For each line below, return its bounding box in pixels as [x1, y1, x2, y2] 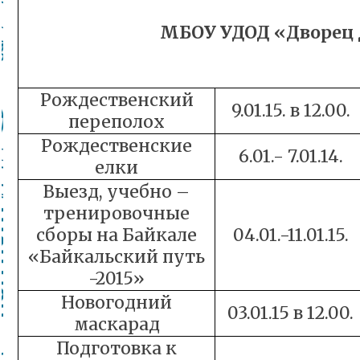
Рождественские [41, 135, 192, 157]
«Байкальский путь [28, 246, 205, 268]
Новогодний [61, 292, 172, 313]
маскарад [73, 313, 160, 335]
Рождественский [39, 89, 194, 111]
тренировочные [43, 202, 190, 224]
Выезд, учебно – [43, 181, 190, 202]
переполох [68, 111, 165, 133]
